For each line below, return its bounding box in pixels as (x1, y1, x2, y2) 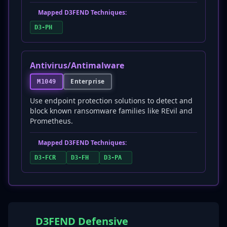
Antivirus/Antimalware (30, 60, 124, 71)
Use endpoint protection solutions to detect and (30, 96, 193, 105)
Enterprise (70, 77, 105, 86)
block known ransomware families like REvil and (30, 106, 193, 116)
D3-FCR (34, 154, 56, 161)
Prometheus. (30, 116, 73, 126)
